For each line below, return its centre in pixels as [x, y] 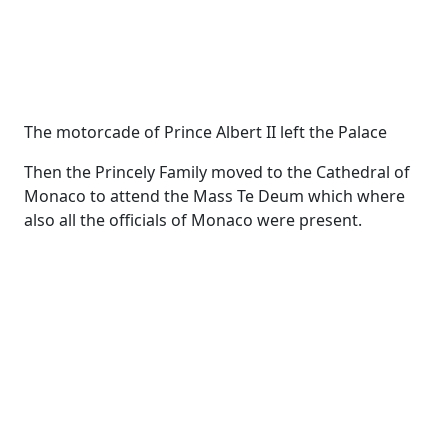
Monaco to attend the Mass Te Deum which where [214, 196]
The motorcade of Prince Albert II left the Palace [205, 132]
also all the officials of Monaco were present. [193, 220]
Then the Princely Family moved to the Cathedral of [217, 172]
